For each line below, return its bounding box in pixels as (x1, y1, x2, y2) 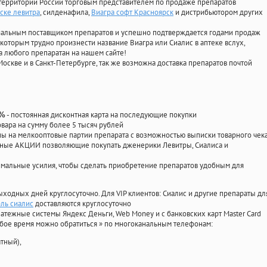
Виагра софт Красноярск (91, 7, 173, 18)
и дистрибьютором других (173, 7, 263, 18)
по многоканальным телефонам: (104, 219, 213, 229)
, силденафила (40, 7, 88, 18)
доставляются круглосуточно (33, 198, 131, 209)
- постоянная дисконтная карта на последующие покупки (5, 110, 197, 120)
